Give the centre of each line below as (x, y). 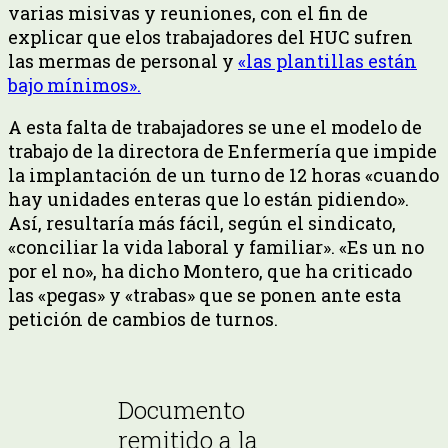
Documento (182, 409)
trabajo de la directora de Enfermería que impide (222, 150)
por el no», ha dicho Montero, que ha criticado (210, 270)
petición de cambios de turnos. (143, 318)
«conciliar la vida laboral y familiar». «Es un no (216, 246)
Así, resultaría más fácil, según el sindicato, (202, 222)
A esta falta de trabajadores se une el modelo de (215, 126)
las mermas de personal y (123, 60)
